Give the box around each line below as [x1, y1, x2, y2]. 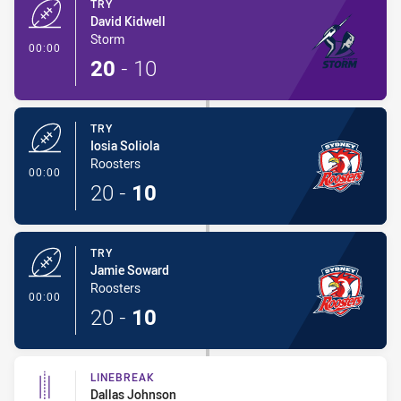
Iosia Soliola [90, 137, 159, 154]
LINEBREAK [90, 370, 155, 384]
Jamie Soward [90, 261, 169, 278]
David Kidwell [90, 13, 166, 30]
